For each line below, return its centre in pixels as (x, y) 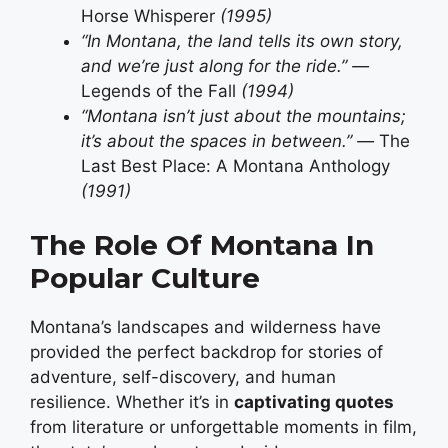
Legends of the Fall (158, 90)
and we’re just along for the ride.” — (225, 65)
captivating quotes (314, 402)
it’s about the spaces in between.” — (230, 140)
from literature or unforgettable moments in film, (223, 427)
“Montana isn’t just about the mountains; (243, 115)
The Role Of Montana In (202, 245)
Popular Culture (145, 278)
